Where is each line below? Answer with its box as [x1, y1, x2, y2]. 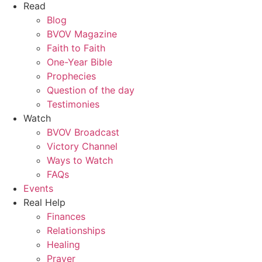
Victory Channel [47, 140, 118, 153]
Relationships [47, 225, 105, 237]
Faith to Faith [47, 42, 105, 54]
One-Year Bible [47, 56, 112, 68]
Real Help [23, 196, 65, 209]
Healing [47, 239, 80, 251]
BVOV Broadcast [47, 126, 119, 139]
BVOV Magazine [47, 28, 117, 40]
